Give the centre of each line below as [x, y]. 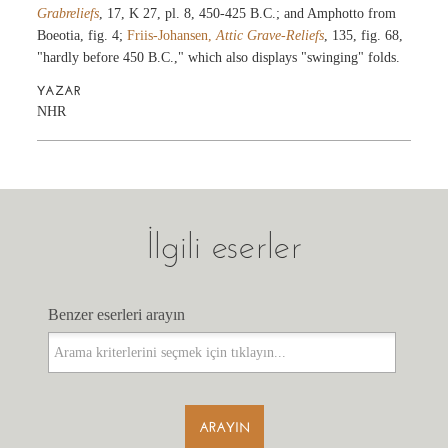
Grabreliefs [68, 14]
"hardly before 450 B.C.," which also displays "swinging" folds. [219, 58]
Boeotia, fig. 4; [82, 36]
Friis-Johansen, [172, 36]
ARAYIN [224, 428]
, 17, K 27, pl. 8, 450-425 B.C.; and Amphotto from [248, 14]
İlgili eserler [224, 246]
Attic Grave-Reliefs [270, 36]
